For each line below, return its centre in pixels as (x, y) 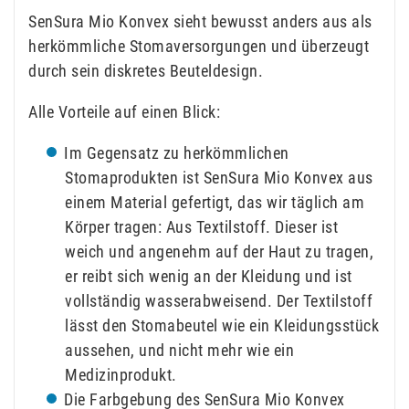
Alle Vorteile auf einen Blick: (124, 111)
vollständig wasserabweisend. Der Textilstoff (219, 300)
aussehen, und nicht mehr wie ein (179, 350)
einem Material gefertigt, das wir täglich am (215, 202)
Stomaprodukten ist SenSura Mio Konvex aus (219, 177)
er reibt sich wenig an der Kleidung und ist (209, 276)
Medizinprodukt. (121, 374)
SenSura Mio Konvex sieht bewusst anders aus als (200, 21)
